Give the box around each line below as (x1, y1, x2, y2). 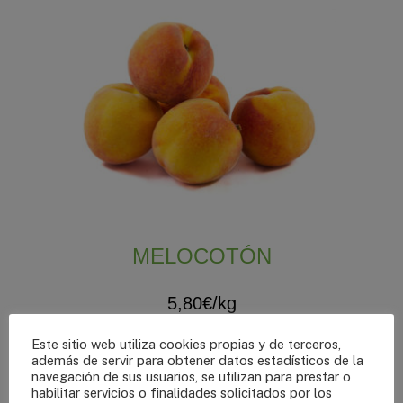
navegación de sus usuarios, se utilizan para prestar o (31, 368, 351, 384)
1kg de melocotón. (141, 322, 262, 339)
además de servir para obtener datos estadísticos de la (31, 352, 363, 368)
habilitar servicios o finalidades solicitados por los (31, 384, 332, 400)
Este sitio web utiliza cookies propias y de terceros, (31, 336, 341, 352)
